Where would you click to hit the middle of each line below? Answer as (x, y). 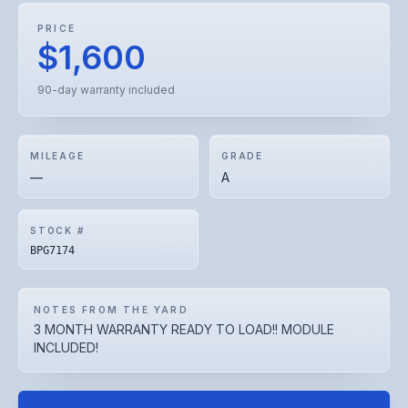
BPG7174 (52, 250)
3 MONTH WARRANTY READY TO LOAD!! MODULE (184, 329)
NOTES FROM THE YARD (111, 310)
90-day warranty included (106, 90)
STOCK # (57, 230)
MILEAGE (57, 156)
